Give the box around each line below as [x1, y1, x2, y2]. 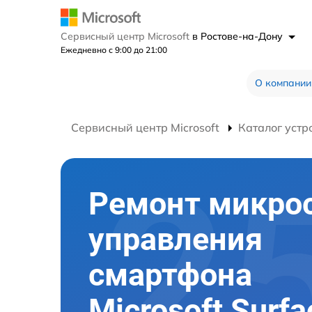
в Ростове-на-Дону [192, 29, 286, 42]
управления [88, 220, 263, 258]
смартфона [88, 256, 252, 293]
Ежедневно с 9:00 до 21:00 [61, 44, 167, 55]
